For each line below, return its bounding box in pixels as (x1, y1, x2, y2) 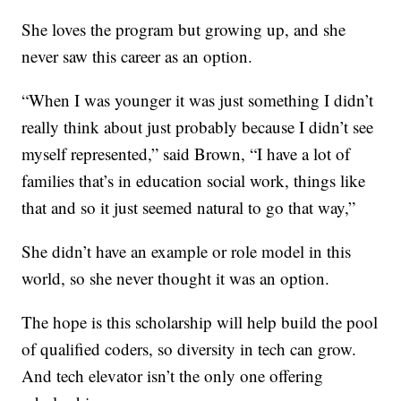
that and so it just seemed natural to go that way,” (21, 195, 356, 218)
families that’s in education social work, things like (21, 168, 366, 192)
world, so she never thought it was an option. (21, 266, 330, 289)
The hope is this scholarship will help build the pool (21, 310, 379, 333)
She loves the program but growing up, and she (21, 17, 346, 40)
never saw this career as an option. (21, 44, 253, 67)
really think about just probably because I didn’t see (21, 115, 374, 138)
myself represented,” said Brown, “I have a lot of (21, 141, 351, 165)
